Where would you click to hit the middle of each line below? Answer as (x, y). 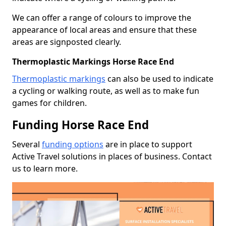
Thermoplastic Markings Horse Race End (93, 61)
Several (27, 144)
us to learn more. (45, 168)
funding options (73, 144)
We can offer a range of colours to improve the (102, 17)
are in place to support (148, 144)
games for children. (49, 103)
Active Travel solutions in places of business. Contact (112, 156)
